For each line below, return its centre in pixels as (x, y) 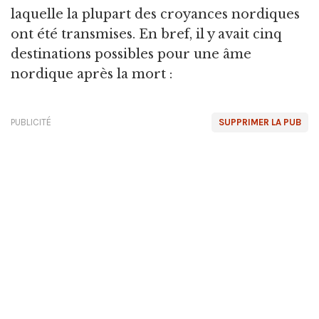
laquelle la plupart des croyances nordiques (155, 14)
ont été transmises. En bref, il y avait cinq (146, 34)
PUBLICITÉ (31, 122)
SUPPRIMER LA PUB (260, 122)
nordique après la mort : (91, 74)
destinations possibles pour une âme (131, 54)
